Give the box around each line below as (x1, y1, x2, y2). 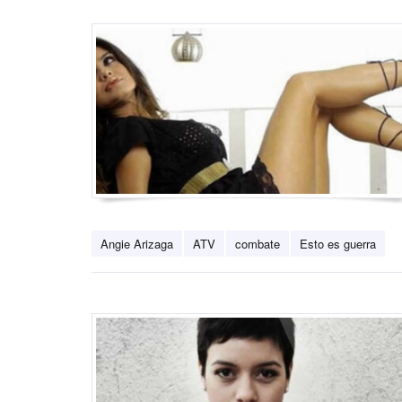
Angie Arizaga (100, 235, 173, 253)
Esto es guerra (300, 235, 376, 253)
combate (235, 235, 280, 253)
